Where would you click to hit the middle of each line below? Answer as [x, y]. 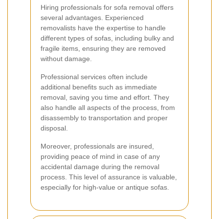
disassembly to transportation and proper [104, 118]
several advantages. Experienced [92, 17]
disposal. [54, 128]
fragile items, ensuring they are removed [103, 48]
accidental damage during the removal [100, 166]
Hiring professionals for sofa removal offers [107, 7]
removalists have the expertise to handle [103, 28]
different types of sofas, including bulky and [107, 38]
